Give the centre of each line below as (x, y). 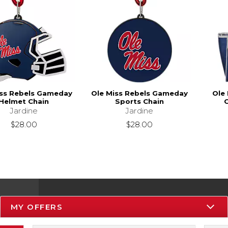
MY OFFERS (37, 207)
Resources (94, 209)
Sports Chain (139, 101)
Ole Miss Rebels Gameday (139, 93)
